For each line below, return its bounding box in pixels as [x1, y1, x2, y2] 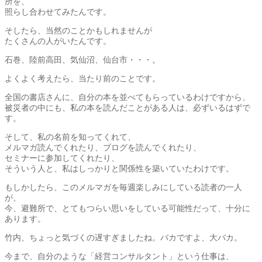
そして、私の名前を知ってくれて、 [5, 132, 136, 142]
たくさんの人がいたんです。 [5, 36, 111, 46]
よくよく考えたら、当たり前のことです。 [5, 73, 160, 83]
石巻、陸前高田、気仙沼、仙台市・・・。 [5, 54, 160, 64]
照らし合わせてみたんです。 [5, 6, 111, 16]
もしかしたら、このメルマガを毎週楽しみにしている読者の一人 [5, 182, 242, 192]
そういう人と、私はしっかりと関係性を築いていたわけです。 [5, 163, 234, 173]
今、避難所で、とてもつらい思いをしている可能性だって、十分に [5, 203, 250, 213]
